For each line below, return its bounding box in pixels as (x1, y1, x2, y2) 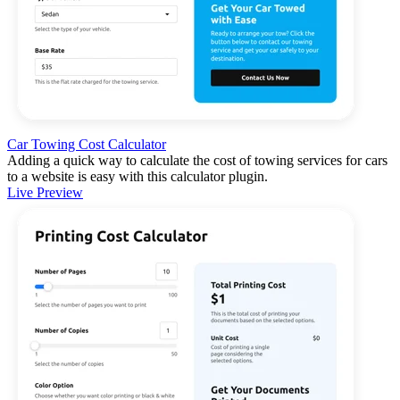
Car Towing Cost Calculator (7, 136, 166, 152)
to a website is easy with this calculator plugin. (7, 168, 268, 184)
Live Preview (7, 184, 83, 200)
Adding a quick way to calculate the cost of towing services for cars (7, 152, 387, 168)
